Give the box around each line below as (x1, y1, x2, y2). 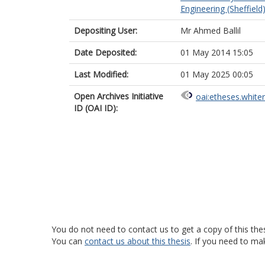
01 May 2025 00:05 (180, 69, 253, 80)
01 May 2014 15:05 (180, 47, 253, 58)
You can (51, 235, 85, 247)
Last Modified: (74, 69, 128, 80)
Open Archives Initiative (74, 91, 163, 102)
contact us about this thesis (85, 235, 190, 247)
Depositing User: (74, 25, 137, 36)
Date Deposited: (74, 47, 137, 58)
